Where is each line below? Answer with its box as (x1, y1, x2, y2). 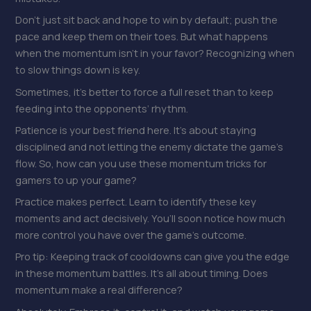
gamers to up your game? (15, 172, 137, 187)
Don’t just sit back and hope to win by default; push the (15, 12, 278, 27)
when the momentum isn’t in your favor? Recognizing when (15, 46, 295, 60)
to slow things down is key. (15, 62, 141, 77)
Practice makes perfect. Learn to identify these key (15, 194, 257, 209)
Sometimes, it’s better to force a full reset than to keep (15, 84, 274, 99)
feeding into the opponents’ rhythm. (15, 101, 189, 115)
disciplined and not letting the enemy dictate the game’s (15, 139, 284, 153)
